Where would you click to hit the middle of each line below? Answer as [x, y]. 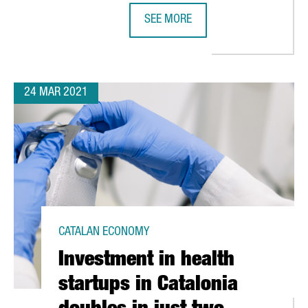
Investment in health [146, 261]
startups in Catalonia [148, 286]
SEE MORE [168, 20]
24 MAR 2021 [56, 93]
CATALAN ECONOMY [104, 232]
